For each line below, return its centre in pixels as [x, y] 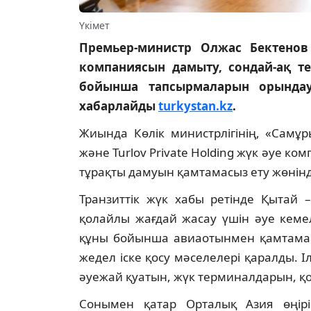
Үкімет [94, 26]
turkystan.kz [195, 106]
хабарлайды [119, 106]
